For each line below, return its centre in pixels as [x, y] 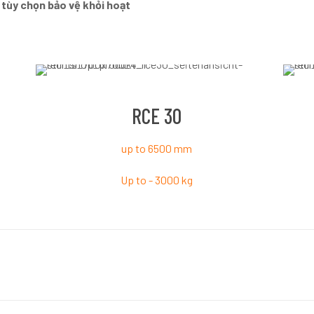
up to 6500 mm [157, 149]
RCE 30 [157, 116]
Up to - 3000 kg [157, 180]
